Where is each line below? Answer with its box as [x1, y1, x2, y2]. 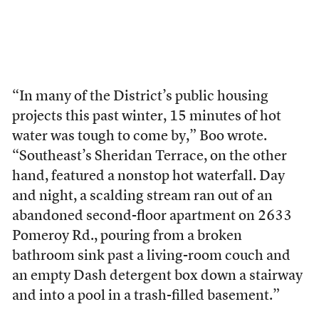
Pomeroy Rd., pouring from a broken [11, 229, 242, 244]
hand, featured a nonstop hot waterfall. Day [11, 169, 285, 184]
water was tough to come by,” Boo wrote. [11, 129, 267, 144]
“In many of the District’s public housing [11, 89, 268, 104]
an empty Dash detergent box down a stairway [11, 268, 303, 283]
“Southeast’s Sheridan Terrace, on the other [11, 149, 287, 164]
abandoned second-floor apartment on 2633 [11, 209, 292, 224]
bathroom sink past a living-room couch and [11, 249, 291, 263]
